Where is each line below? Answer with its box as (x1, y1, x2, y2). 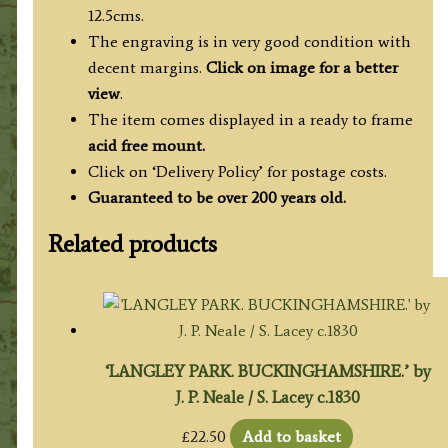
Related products (47, 228, 217, 258)
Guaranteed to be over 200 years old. (87, 187, 346, 207)
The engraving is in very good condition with (87, 31, 411, 51)
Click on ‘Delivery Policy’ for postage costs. (87, 161, 387, 181)
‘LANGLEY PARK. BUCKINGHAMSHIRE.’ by (104, 360, 431, 381)
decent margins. (87, 57, 206, 77)
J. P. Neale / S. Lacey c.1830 (175, 386, 361, 407)
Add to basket (242, 426, 342, 446)
